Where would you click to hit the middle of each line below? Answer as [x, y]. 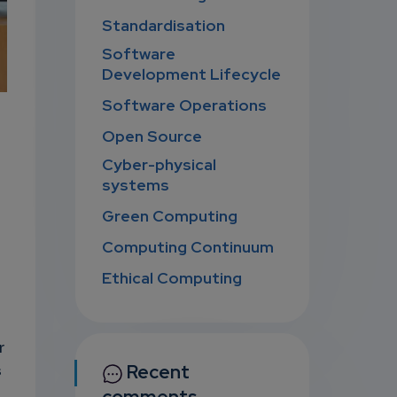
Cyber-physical [160, 165]
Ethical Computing [172, 278]
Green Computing [170, 216]
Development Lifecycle [192, 74]
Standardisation [164, 26]
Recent [157, 372]
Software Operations [185, 105]
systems [136, 185]
